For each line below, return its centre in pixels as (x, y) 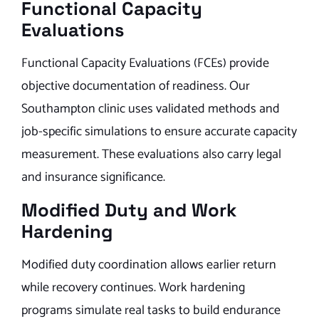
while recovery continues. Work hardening (133, 287)
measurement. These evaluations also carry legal (151, 155)
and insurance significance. (93, 178)
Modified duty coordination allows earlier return (149, 265)
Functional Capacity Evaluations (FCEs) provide (145, 64)
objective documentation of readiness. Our (136, 87)
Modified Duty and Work (129, 210)
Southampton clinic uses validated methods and (151, 109)
